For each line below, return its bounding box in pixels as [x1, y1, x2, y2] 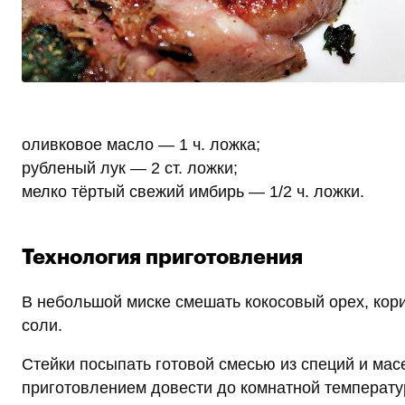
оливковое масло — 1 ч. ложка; [22, 136, 260, 155]
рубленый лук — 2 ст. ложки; [22, 159, 238, 178]
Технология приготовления [22, 247, 303, 268]
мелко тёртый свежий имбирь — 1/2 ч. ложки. [22, 183, 364, 202]
